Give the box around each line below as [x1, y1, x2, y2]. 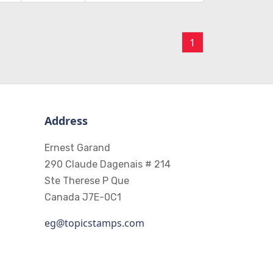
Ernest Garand [44, 142, 110, 154]
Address [44, 113, 88, 129]
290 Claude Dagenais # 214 [44, 158, 171, 171]
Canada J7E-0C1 [44, 191, 121, 204]
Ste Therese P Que [44, 175, 129, 187]
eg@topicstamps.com [44, 216, 144, 230]
